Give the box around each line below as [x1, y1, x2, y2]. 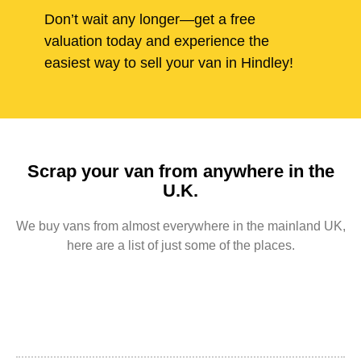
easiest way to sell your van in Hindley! [44, 55, 293, 72]
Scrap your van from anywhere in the [27, 161, 334, 182]
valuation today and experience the [44, 33, 269, 50]
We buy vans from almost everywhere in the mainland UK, [15, 219, 346, 234]
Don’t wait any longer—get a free [44, 11, 255, 28]
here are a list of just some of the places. [66, 239, 295, 253]
